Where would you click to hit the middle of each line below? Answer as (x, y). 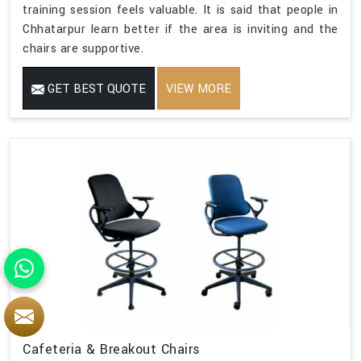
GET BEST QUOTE (95, 89)
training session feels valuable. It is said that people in (180, 10)
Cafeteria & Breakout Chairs (112, 350)
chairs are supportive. (83, 49)
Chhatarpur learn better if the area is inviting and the (180, 30)
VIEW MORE (199, 89)
